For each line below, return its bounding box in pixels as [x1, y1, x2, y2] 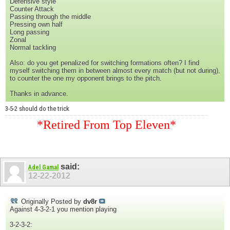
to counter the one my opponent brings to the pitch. [10, 74, 162, 83]
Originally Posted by [19, 197, 83, 205]
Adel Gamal [28, 164, 59, 171]
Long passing [10, 28, 49, 36]
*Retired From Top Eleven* [37, 118, 177, 132]
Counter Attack [10, 5, 54, 13]
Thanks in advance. [10, 90, 68, 98]
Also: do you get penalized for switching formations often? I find [10, 59, 199, 67]
